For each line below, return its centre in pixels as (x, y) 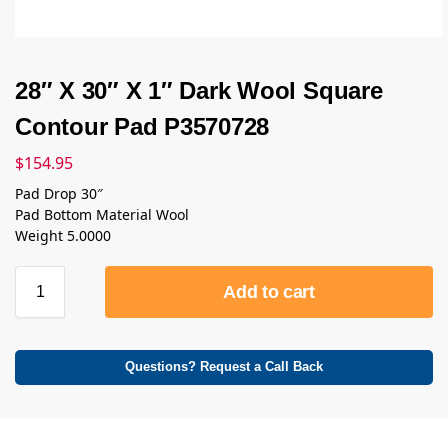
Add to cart (269, 291)
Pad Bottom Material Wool (102, 214)
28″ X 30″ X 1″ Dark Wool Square (199, 90)
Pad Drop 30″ (59, 193)
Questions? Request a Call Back (224, 366)
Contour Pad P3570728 (142, 126)
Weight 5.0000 (63, 235)
